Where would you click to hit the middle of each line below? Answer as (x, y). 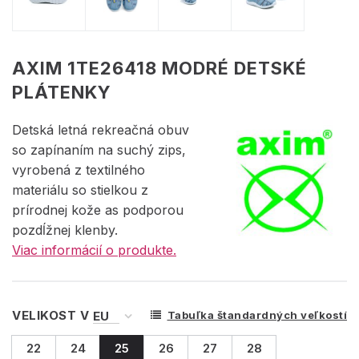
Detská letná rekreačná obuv (101, 130)
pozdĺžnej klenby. (65, 230)
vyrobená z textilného (79, 170)
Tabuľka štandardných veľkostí (257, 315)
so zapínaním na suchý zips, (99, 150)
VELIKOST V (52, 316)
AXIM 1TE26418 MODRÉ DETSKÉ (159, 69)
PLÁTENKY (62, 93)
